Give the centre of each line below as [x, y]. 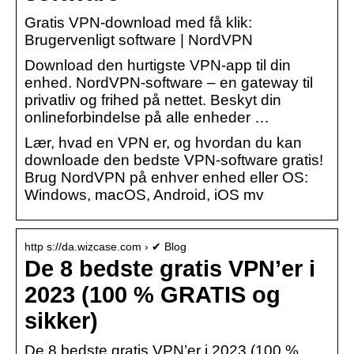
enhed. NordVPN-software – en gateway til [169, 82]
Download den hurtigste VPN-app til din [158, 65]
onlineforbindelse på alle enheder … [147, 117]
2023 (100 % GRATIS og [153, 294]
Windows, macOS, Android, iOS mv [144, 194]
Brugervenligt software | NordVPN [139, 40]
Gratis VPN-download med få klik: [138, 22]
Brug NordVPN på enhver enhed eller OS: [166, 177]
